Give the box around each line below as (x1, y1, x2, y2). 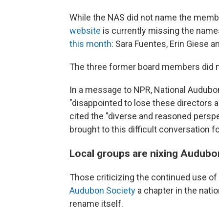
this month (69, 38, 111, 49)
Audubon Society (69, 185, 135, 196)
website (69, 25, 101, 36)
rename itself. (69, 198, 123, 209)
